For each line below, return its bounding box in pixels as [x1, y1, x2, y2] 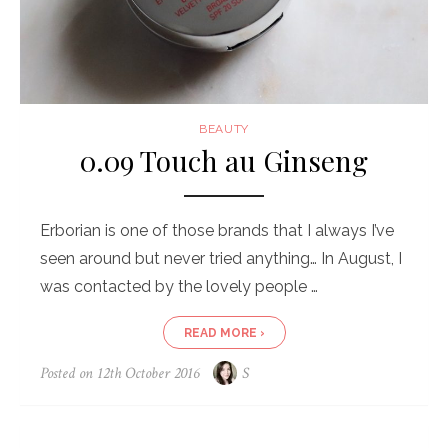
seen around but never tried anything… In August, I [40, 249, 402, 269]
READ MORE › [183, 326, 265, 341]
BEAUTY [199, 122, 249, 137]
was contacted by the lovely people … [40, 277, 318, 297]
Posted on [40, 363, 97, 385]
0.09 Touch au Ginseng [80, 142, 368, 180]
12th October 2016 [97, 363, 199, 385]
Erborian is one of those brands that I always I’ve [40, 221, 394, 241]
